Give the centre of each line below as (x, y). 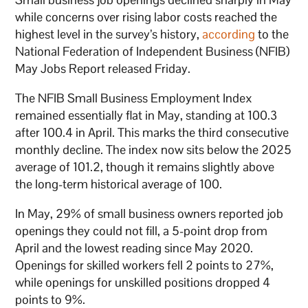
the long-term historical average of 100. (119, 184)
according (229, 34)
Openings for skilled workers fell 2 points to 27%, (145, 265)
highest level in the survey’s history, (109, 34)
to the (272, 34)
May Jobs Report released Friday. (103, 68)
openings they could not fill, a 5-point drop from (142, 230)
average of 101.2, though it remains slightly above (145, 166)
